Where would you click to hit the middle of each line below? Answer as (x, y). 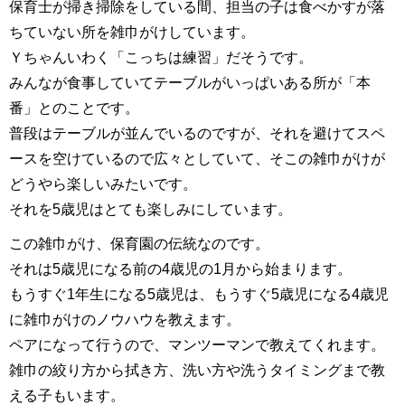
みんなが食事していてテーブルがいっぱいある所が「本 (190, 82)
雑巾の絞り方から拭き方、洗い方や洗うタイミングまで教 (197, 370)
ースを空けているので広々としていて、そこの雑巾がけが (197, 158)
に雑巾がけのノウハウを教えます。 (125, 319)
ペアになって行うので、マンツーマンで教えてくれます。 (197, 344)
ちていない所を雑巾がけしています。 (132, 32)
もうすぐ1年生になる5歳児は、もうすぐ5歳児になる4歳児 (199, 294)
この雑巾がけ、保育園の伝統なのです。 (139, 243)
